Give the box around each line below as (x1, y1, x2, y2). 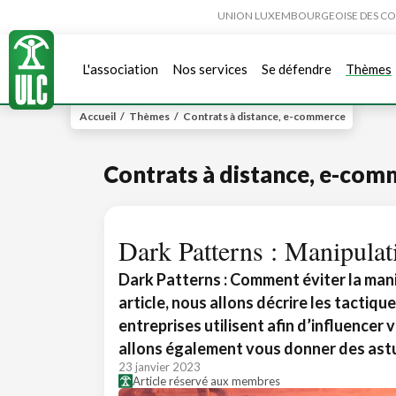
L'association (82, 60, 158, 77)
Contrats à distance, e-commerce (183, 110, 346, 123)
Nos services (172, 60, 247, 77)
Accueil (80, 110, 116, 123)
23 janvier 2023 (118, 360, 201, 374)
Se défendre (262, 60, 331, 77)
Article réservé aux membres (133, 374, 280, 388)
